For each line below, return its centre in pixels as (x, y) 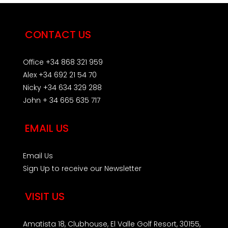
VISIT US (45, 196)
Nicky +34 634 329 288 (62, 88)
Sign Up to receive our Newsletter (82, 168)
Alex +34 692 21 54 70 (60, 75)
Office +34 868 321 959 (63, 62)
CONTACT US (58, 35)
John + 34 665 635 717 (62, 100)
